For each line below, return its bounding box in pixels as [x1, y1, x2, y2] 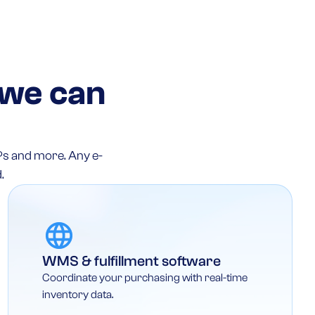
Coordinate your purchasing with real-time [41, 271, 247, 284]
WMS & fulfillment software [41, 252, 221, 269]
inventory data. [41, 288, 113, 301]
